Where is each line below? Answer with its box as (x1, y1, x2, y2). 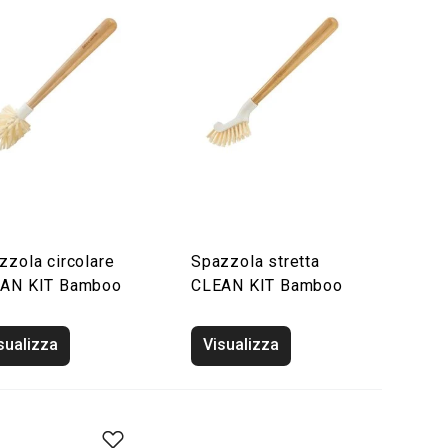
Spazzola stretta (191, 252, 320, 271)
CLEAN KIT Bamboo (191, 276, 343, 295)
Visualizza (203, 335, 279, 354)
